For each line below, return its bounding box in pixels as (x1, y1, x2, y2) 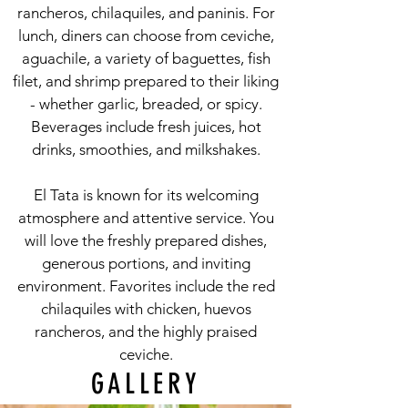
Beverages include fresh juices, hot (30, 117, 261, 136)
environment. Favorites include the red (16, 277, 275, 295)
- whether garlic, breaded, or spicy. (29, 95, 262, 113)
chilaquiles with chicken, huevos (40, 300, 251, 318)
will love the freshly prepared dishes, (25, 231, 267, 250)
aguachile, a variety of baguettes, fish (21, 49, 270, 67)
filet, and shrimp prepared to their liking (13, 72, 279, 90)
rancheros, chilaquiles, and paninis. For (16, 4, 275, 22)
